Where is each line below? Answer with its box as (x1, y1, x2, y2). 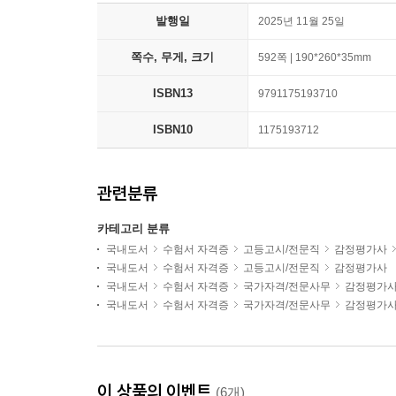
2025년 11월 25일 (258, 15, 345, 28)
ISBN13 (152, 87, 193, 101)
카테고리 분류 (97, 222, 170, 236)
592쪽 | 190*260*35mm (258, 51, 371, 65)
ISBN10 (152, 123, 193, 137)
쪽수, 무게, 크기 (131, 50, 214, 65)
